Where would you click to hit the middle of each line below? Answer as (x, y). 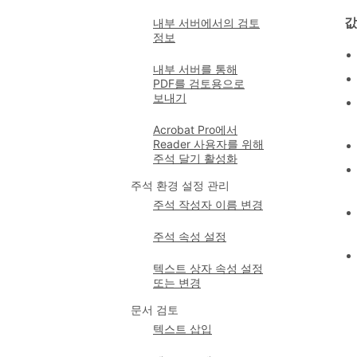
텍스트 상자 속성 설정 (208, 268)
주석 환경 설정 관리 (180, 185)
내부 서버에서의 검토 (206, 23)
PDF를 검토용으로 (199, 83)
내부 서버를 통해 (195, 69)
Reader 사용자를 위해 (208, 144)
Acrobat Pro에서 (195, 129)
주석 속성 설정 (190, 236)
